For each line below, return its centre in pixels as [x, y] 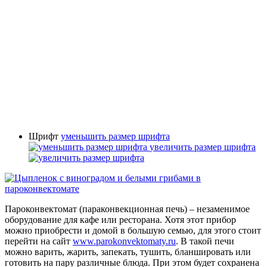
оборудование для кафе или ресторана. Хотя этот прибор [120, 219]
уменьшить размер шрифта [115, 136]
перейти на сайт [39, 241]
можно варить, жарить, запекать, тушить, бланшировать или [128, 252]
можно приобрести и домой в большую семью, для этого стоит [133, 230]
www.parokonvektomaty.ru [124, 241]
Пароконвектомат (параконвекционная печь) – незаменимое [127, 209]
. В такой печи [205, 241]
